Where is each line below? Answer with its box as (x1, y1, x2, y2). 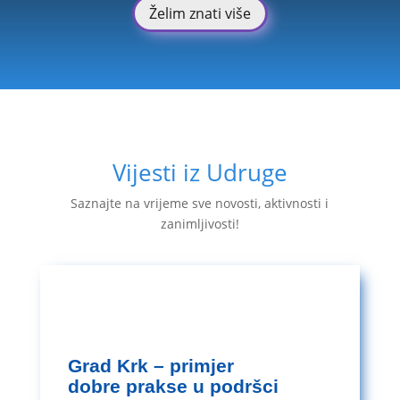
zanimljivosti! (160, 214, 239, 232)
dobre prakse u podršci (68, 375, 279, 396)
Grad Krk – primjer (68, 354, 235, 376)
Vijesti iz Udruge (112, 155, 287, 188)
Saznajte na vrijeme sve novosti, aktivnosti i (71, 194, 329, 212)
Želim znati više (149, 3, 251, 23)
